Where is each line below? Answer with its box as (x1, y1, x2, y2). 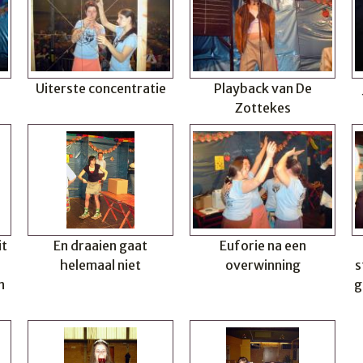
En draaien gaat (53, 237, 147, 254)
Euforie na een (219, 237, 306, 254)
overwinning (224, 257, 301, 273)
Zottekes (234, 100, 291, 116)
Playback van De (213, 80, 312, 96)
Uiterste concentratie (35, 80, 166, 96)
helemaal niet (60, 257, 141, 273)
